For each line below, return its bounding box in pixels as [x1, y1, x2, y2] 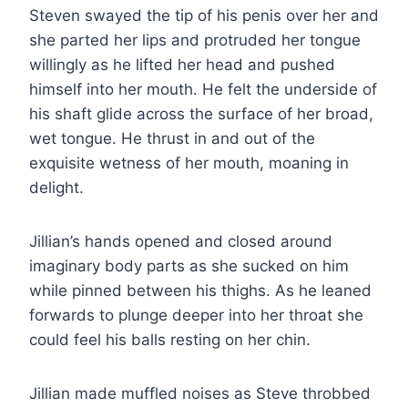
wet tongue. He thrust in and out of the [29, 128, 315, 148]
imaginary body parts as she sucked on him [29, 256, 349, 275]
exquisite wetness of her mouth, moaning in [29, 153, 349, 172]
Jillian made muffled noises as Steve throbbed [29, 383, 371, 403]
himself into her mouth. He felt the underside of [29, 79, 377, 98]
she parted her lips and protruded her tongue [29, 30, 361, 49]
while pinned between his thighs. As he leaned [29, 280, 372, 300]
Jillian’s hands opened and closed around [29, 231, 332, 250]
